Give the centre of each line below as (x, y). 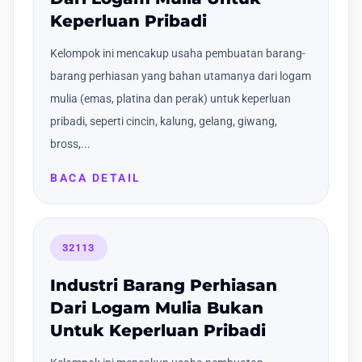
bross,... (70, 143)
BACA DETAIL (96, 177)
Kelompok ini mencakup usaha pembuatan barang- (178, 53)
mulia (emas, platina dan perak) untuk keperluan (170, 98)
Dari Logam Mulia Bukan (157, 308)
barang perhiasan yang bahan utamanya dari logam (181, 76)
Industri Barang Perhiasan (164, 286)
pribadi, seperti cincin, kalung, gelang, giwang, (164, 121)
